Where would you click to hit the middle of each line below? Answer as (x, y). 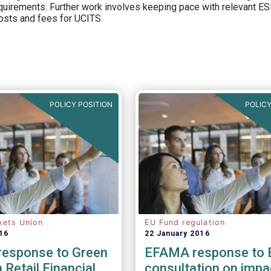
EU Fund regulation (184, 222)
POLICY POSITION (81, 104)
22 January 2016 (177, 233)
